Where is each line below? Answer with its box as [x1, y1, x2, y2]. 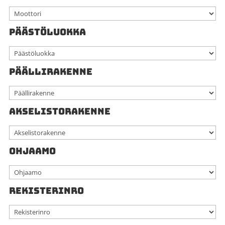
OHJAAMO [9, 145, 56, 157]
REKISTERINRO [9, 184, 84, 196]
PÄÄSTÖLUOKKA [9, 26, 86, 38]
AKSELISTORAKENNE [9, 105, 110, 117]
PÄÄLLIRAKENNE [9, 65, 92, 77]
